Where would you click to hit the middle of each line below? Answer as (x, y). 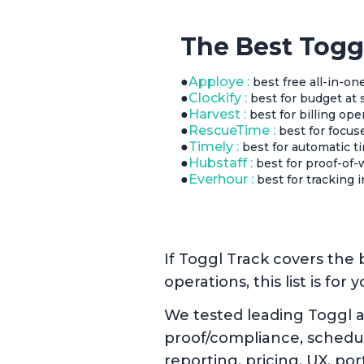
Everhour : (221, 179)
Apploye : (219, 81)
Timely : (214, 146)
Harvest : (217, 114)
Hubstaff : (221, 162)
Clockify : (218, 97)
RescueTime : (232, 130)
